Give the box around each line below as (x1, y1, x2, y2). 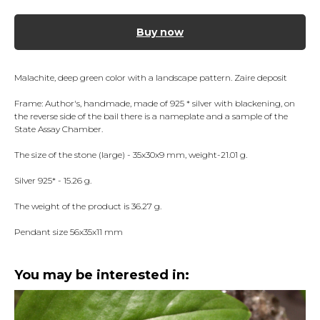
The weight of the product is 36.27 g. (14, 201, 161, 212)
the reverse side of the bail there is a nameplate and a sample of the (14, 111, 288, 122)
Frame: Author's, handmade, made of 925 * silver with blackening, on (14, 98, 295, 109)
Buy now (136, 26, 184, 39)
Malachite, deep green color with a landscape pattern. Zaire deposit (14, 72, 287, 84)
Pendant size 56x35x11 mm (14, 226, 123, 238)
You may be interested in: (14, 267, 189, 284)
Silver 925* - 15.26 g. (14, 175, 91, 186)
